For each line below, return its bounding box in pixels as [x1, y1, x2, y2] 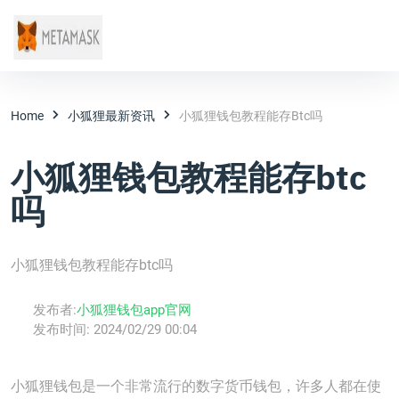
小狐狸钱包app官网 [77, 302, 191, 318]
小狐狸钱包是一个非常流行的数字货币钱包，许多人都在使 [11, 378, 381, 395]
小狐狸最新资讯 [68, 108, 155, 123]
